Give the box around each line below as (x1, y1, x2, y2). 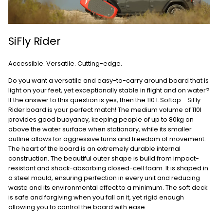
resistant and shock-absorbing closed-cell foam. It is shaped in (8, 163, 208, 173)
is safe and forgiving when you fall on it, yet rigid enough (8, 193, 184, 202)
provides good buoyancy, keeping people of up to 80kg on (8, 115, 194, 125)
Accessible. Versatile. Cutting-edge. (8, 59, 122, 69)
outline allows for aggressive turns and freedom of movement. (8, 134, 206, 144)
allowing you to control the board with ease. (8, 202, 146, 212)
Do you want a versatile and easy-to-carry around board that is (8, 76, 209, 86)
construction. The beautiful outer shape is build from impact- (8, 154, 199, 163)
